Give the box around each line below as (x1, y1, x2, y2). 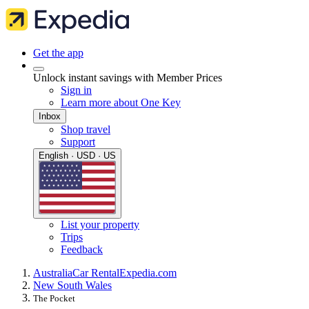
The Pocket (33, 293, 75, 304)
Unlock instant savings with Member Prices (33, 72, 222, 83)
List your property (61, 219, 139, 231)
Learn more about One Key (61, 97, 181, 108)
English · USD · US (39, 150, 116, 161)
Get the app (33, 47, 83, 59)
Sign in (61, 84, 92, 96)
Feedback (61, 243, 103, 256)
